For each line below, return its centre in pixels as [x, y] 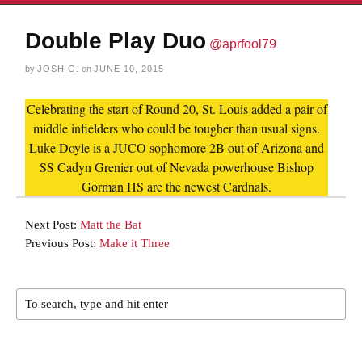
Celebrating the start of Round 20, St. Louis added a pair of [177, 108]
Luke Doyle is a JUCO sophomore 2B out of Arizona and [177, 147]
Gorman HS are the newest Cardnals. [177, 186]
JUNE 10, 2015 [129, 68]
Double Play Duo [116, 40]
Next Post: [53, 224]
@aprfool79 [243, 44]
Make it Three [135, 243]
